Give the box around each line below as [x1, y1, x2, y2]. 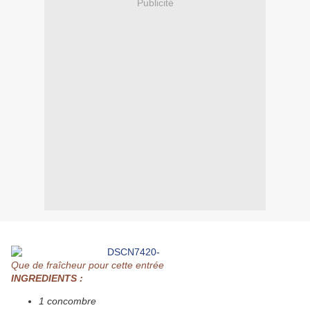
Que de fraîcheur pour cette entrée [11, 259, 164, 271]
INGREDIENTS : [11, 273, 83, 284]
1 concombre [39, 295, 96, 307]
